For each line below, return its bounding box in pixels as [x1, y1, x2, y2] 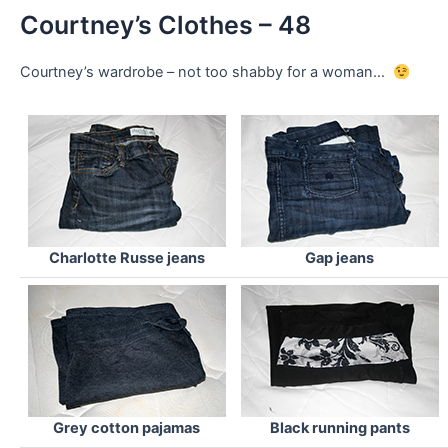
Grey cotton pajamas [53, 418, 200, 437]
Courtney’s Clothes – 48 [20, 10, 311, 41]
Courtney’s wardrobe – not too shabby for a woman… [20, 63, 393, 82]
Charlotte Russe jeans [48, 248, 205, 267]
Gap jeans [305, 248, 374, 267]
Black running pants [269, 418, 410, 437]
